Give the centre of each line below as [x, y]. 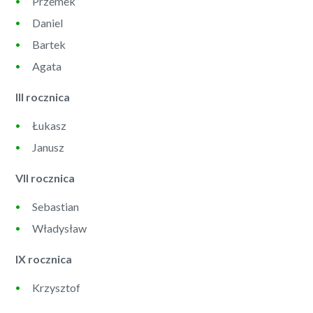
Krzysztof [57, 287]
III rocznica [43, 96]
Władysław [60, 228]
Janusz [49, 147]
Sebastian [56, 206]
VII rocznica [45, 177]
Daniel [48, 22]
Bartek [49, 44]
